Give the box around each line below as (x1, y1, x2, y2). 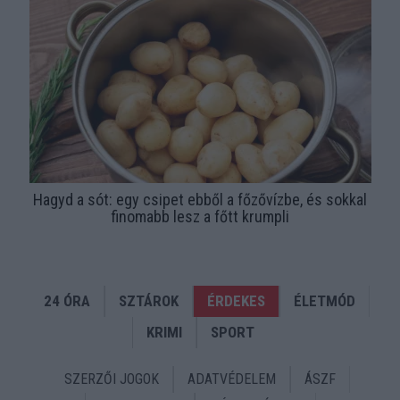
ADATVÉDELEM (187, 371, 276, 388)
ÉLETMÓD (294, 292, 355, 311)
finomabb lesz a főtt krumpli (111, 207, 289, 227)
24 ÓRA (44, 292, 90, 311)
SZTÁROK (119, 292, 179, 311)
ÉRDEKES (207, 292, 265, 311)
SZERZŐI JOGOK (63, 371, 159, 388)
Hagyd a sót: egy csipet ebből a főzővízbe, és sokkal (33, 190, 367, 210)
